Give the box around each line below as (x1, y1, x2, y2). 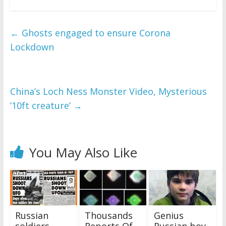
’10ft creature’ (10, 99, 73, 112)
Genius (154, 209, 184, 222)
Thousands (84, 209, 133, 222)
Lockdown (10, 41, 54, 53)
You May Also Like (29, 143, 137, 162)
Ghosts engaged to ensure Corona (19, 27, 171, 39)
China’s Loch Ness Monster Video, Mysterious (10, 85, 207, 98)
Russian (15, 209, 48, 222)
